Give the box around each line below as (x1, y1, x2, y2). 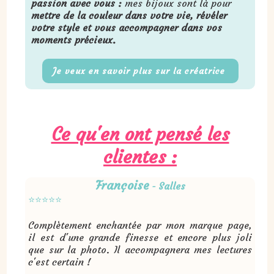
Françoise (95, 177, 149, 193)
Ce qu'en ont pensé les (51, 122, 229, 146)
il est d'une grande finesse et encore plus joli (28, 231, 252, 243)
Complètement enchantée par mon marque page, (28, 218, 252, 231)
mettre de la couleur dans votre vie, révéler (31, 9, 228, 21)
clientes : (103, 145, 177, 168)
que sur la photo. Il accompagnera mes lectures (28, 243, 252, 256)
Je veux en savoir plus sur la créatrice (52, 65, 228, 76)
